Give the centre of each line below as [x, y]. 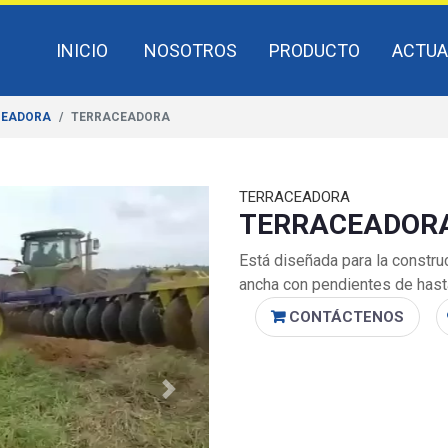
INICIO [82, 50]
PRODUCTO [314, 50]
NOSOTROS [190, 50]
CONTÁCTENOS [344, 316]
